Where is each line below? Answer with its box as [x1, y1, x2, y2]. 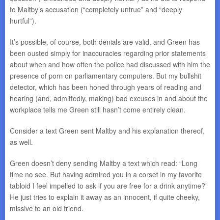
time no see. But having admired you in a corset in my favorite [10, 169, 202, 179]
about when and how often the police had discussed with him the [10, 59, 210, 69]
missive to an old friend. [10, 203, 83, 213]
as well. [10, 137, 33, 147]
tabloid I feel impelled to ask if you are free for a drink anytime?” [10, 181, 208, 191]
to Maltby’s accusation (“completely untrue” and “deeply [10, 4, 182, 14]
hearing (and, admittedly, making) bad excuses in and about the [10, 93, 208, 103]
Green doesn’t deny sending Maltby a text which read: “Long [10, 158, 197, 168]
